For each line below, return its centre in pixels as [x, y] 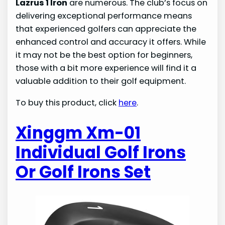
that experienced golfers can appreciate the [106, 29]
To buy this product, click [67, 102]
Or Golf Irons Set [83, 172]
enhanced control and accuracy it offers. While [111, 42]
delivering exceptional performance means [104, 16]
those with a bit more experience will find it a [106, 68]
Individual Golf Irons [101, 152]
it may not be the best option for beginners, [104, 55]
